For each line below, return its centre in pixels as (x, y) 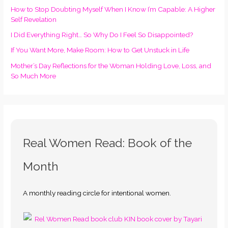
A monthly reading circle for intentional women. (97, 193)
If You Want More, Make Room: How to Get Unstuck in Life (100, 50)
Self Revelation (34, 19)
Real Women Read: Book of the (108, 142)
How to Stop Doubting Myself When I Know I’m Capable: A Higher (113, 9)
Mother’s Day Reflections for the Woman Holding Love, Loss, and (111, 65)
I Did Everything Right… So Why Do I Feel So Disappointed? (102, 35)
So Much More (34, 76)
